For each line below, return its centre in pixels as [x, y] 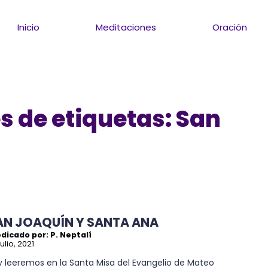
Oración [230, 27]
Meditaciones [126, 27]
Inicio [29, 27]
